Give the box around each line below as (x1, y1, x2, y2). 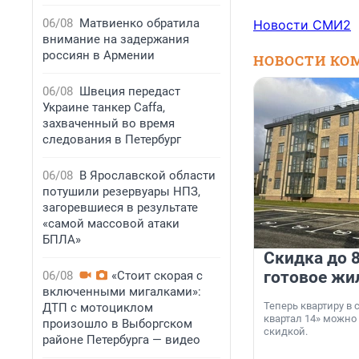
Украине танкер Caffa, (42, 100, 165, 115)
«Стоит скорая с (111, 268, 203, 283)
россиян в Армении (42, 48, 155, 63)
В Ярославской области (79, 168, 216, 183)
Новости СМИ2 (253, 17, 351, 34)
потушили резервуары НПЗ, (42, 184, 200, 199)
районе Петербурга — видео (42, 333, 200, 347)
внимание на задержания (42, 32, 189, 46)
